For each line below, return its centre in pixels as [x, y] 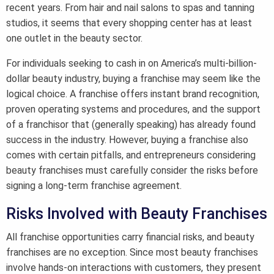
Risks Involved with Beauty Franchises [137, 214]
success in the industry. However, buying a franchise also [127, 140]
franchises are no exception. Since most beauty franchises [132, 253]
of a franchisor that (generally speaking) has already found [131, 125]
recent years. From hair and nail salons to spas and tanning [130, 8]
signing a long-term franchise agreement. [94, 186]
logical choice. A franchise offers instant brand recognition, [133, 94]
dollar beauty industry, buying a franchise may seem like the [133, 79]
